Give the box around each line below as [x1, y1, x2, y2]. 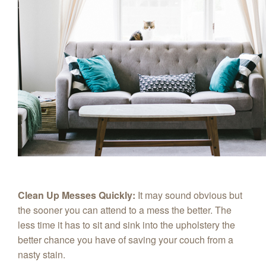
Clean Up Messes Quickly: [18, 188, 135, 202]
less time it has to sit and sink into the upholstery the [18, 217, 235, 232]
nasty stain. [18, 247, 68, 261]
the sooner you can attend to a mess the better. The [18, 202, 232, 217]
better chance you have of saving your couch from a [18, 232, 233, 246]
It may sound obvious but [138, 188, 242, 202]
